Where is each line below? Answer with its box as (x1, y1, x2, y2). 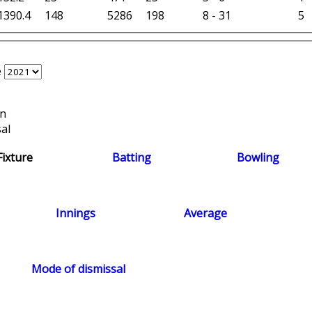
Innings (56, 205, 95, 221)
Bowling (237, 150, 279, 166)
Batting (112, 150, 151, 166)
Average (184, 205, 227, 221)
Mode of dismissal (31, 261, 125, 277)
